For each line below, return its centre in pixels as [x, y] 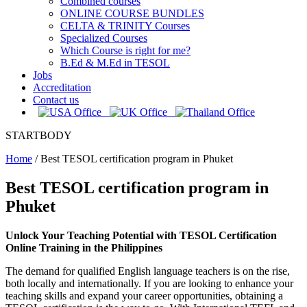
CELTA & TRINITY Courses [125, 26]
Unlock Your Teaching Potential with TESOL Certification [141, 235]
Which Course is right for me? [125, 50]
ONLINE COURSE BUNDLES [132, 13]
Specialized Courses [104, 38]
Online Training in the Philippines [84, 247]
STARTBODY [39, 135]
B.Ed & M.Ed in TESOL [115, 63]
